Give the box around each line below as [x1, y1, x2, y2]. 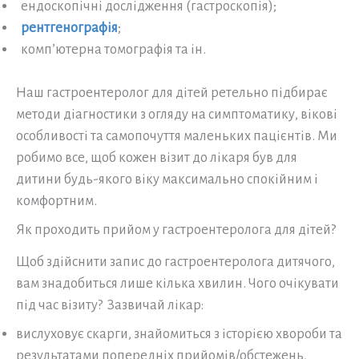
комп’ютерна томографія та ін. [16, 41, 206, 57]
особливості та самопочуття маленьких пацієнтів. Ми [16, 127, 337, 143]
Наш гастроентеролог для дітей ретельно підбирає [16, 84, 328, 100]
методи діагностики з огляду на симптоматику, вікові [16, 106, 337, 122]
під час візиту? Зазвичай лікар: [16, 296, 204, 313]
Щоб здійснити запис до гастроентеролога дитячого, [16, 253, 335, 269]
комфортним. [16, 192, 97, 208]
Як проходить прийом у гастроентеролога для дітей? [16, 222, 336, 238]
